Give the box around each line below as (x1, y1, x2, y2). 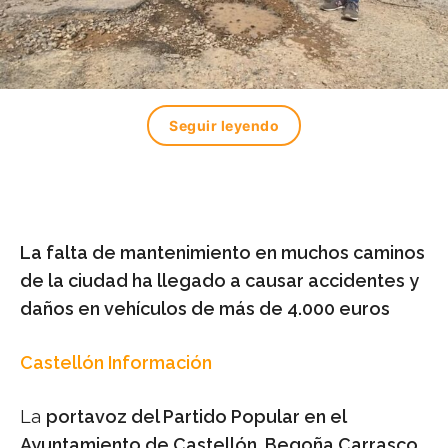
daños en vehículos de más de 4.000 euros (20, 298, 390, 320)
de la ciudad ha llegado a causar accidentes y (20, 270, 419, 292)
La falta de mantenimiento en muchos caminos (20, 242, 425, 264)
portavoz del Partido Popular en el (46, 406, 346, 428)
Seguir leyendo (169, 117, 279, 135)
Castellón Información (20, 352, 212, 374)
